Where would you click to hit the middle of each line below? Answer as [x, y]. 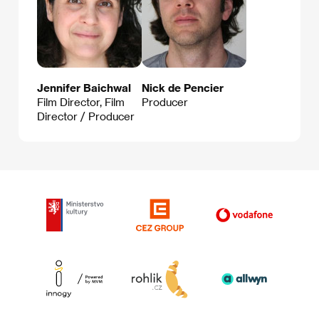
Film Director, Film [81, 101]
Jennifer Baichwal [84, 87]
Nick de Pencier [183, 87]
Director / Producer [86, 116]
